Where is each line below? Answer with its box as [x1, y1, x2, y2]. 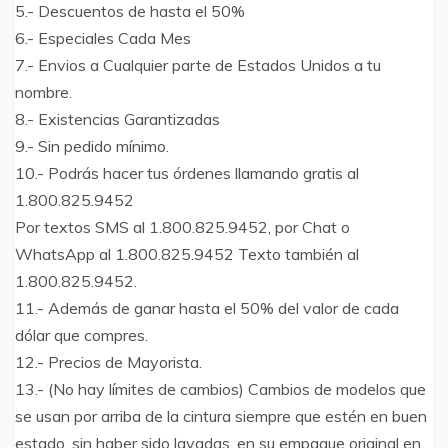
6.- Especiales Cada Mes [15, 28, 191, 49]
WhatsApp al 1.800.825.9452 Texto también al [15, 244, 359, 265]
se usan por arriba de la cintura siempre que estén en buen [15, 406, 427, 427]
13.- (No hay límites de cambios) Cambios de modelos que [15, 379, 426, 400]
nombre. [15, 82, 72, 103]
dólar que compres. [15, 325, 148, 346]
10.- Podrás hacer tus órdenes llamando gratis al [15, 163, 359, 184]
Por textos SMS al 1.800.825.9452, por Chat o [15, 217, 350, 238]
